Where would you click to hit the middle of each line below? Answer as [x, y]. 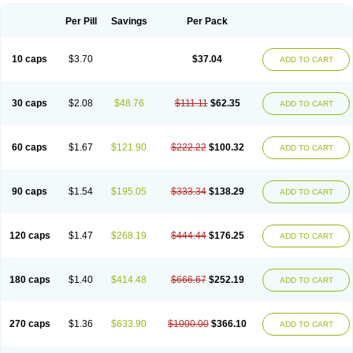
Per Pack [207, 21]
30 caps [30, 103]
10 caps [30, 59]
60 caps [30, 147]
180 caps [30, 280]
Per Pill [81, 21]
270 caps [30, 324]
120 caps [30, 236]
